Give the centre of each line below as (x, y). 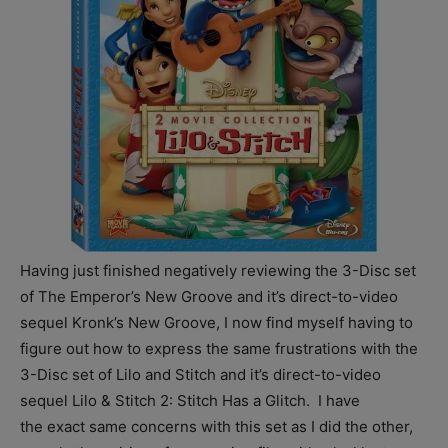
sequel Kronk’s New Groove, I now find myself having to (216, 322)
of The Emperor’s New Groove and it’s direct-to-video (209, 296)
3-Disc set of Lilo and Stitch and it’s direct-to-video (200, 374)
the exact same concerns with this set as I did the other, (216, 426)
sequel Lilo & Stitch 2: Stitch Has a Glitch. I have (190, 400)
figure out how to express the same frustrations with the (219, 348)
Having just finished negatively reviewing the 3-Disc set (218, 270)
